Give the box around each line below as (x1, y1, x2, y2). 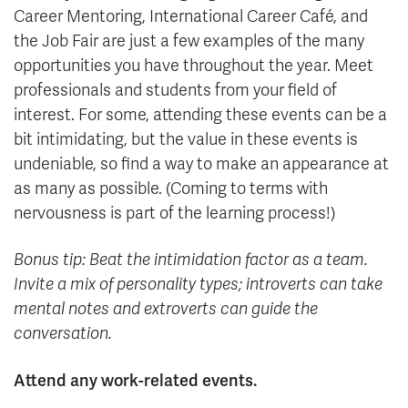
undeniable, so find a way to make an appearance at (14, 154, 389, 175)
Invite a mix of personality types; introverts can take (14, 274, 382, 295)
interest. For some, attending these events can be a (14, 105, 387, 126)
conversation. (14, 323, 112, 344)
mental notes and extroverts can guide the (14, 299, 318, 320)
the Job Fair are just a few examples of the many (14, 31, 364, 52)
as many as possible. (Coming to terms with (14, 178, 328, 199)
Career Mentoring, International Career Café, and (14, 6, 368, 27)
